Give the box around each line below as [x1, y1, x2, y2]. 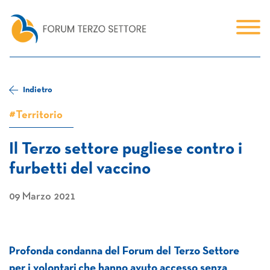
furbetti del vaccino [9, 162, 151, 177]
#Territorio [9, 110, 63, 121]
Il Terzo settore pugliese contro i [9, 142, 242, 157]
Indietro [23, 86, 52, 94]
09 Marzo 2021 [9, 192, 75, 202]
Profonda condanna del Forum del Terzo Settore [9, 246, 239, 257]
